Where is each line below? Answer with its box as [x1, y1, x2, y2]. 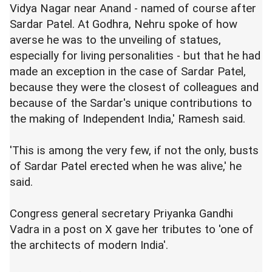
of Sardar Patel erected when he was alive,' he [10, 159, 242, 173]
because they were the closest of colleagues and [10, 80, 259, 94]
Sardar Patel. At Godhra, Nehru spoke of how [10, 17, 237, 31]
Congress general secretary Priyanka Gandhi [10, 206, 233, 220]
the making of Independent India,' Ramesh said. [10, 112, 245, 126]
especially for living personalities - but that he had [10, 49, 260, 63]
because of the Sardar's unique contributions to [10, 96, 252, 110]
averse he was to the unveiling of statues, [10, 33, 221, 47]
